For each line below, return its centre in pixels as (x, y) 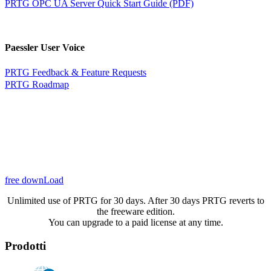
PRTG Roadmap (37, 84)
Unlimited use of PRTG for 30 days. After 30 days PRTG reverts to (135, 200)
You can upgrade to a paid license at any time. (135, 222)
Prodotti (25, 246)
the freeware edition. (135, 211)
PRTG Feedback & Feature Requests (76, 72)
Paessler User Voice (45, 47)
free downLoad (34, 180)
